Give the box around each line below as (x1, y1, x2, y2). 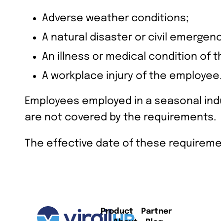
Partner (141, 207, 172, 216)
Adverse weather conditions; (42, 12, 189, 24)
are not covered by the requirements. (25, 111, 216, 123)
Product (100, 207, 133, 216)
